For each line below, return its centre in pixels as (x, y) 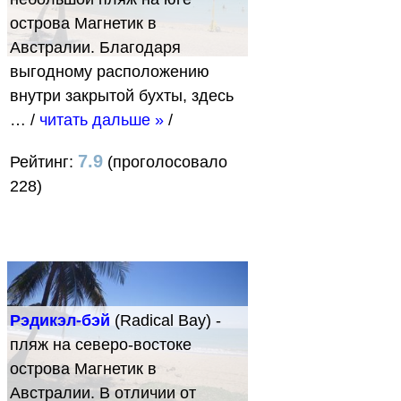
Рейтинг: (44, 162)
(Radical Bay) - (166, 321)
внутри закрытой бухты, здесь (122, 95)
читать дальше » (102, 119)
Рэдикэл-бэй (60, 321)
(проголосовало (165, 162)
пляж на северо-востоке (101, 345)
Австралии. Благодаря (95, 47)
